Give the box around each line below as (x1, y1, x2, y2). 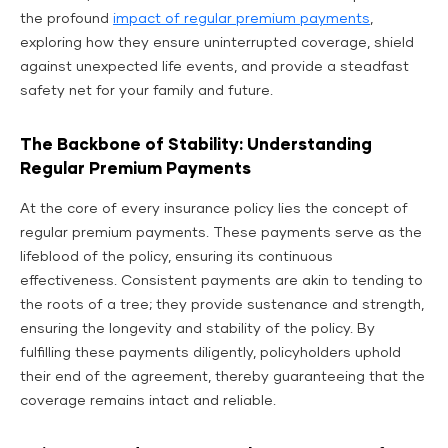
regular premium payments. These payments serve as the (20, 226, 422, 241)
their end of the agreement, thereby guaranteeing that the (20, 370, 425, 385)
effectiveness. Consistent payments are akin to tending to (20, 274, 423, 289)
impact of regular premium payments (113, 12, 370, 27)
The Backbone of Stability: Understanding (20, 137, 372, 154)
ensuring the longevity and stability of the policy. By (20, 322, 375, 337)
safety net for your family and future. (20, 84, 273, 99)
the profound (20, 12, 113, 27)
